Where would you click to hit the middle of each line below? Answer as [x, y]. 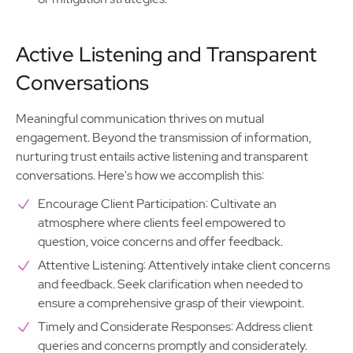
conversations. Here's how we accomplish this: [140, 175]
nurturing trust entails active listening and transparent [162, 156]
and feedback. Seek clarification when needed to [170, 284]
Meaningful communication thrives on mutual [140, 119]
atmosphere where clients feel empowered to [162, 223]
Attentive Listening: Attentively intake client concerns [184, 265]
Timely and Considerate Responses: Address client [175, 327]
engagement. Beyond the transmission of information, [163, 137]
